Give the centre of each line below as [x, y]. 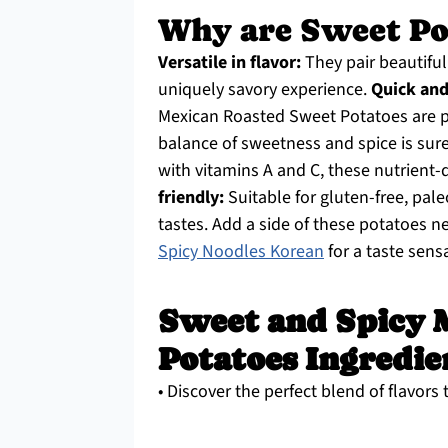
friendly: [191, 197]
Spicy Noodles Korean [241, 251]
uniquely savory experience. [264, 89]
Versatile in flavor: [229, 62]
